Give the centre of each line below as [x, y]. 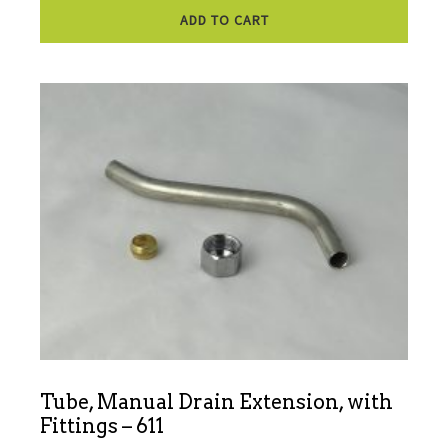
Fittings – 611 [102, 426]
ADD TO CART [224, 20]
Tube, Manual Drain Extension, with [216, 402]
